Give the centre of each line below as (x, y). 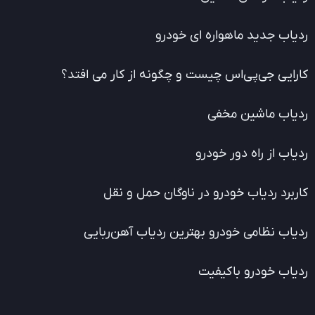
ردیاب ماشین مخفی (258, 115)
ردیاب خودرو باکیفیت (253, 272)
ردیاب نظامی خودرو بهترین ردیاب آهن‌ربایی (196, 233)
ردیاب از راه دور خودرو (252, 154)
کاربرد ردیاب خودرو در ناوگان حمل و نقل (206, 193)
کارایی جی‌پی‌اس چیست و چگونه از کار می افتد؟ (185, 75)
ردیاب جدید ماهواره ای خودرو (232, 36)
